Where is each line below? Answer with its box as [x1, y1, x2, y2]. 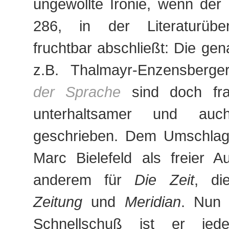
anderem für [33, 171, 135, 188]
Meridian [124, 193, 181, 210]
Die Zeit [134, 171, 194, 188]
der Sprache [33, 83, 121, 100]
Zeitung [33, 193, 82, 210]
